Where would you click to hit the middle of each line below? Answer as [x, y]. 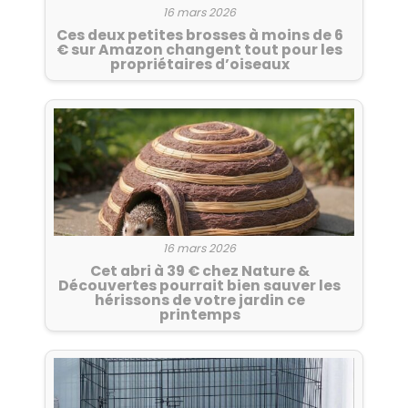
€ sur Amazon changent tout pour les [199, 50]
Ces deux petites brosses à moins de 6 [199, 36]
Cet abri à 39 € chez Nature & [199, 270]
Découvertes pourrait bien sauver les [199, 285]
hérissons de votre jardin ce [199, 300]
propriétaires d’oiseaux [199, 65]
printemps [199, 314]
